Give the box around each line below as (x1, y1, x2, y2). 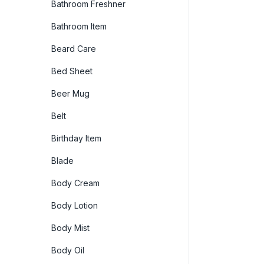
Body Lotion (51, 200, 98, 210)
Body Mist (51, 222, 90, 233)
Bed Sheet (51, 65, 93, 76)
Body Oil (51, 245, 84, 255)
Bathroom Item (51, 21, 107, 31)
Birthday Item (51, 133, 101, 143)
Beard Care (51, 43, 96, 54)
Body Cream (51, 177, 100, 188)
